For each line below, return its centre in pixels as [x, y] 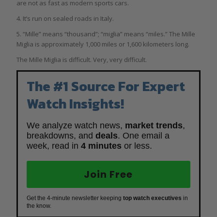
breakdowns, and [61, 135]
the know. [39, 206]
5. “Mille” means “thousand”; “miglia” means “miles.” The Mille [106, 34]
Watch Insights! [75, 103]
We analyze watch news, [76, 125]
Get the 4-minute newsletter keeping [75, 198]
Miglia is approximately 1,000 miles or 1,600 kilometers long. [103, 44]
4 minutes [101, 146]
